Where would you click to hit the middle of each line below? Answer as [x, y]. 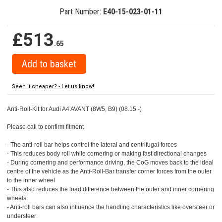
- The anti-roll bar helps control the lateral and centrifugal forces [92, 145]
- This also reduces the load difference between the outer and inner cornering [111, 190]
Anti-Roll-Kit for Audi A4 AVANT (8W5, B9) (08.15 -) [74, 109]
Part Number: [81, 12]
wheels [17, 198]
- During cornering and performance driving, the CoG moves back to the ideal [110, 163]
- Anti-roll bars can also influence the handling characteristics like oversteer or [111, 207]
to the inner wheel [31, 181]
